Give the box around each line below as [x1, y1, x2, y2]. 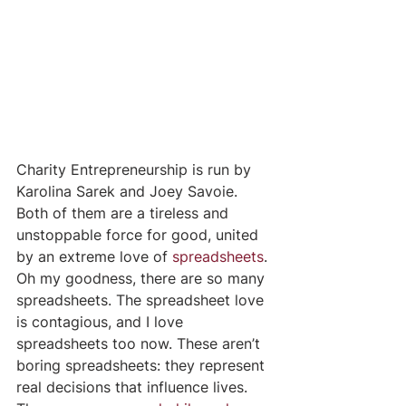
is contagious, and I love [16, 312, 188, 331]
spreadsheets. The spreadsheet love [16, 290, 268, 309]
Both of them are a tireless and [16, 203, 233, 222]
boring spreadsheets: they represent [16, 355, 269, 374]
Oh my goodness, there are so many [16, 268, 269, 287]
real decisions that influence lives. [16, 377, 252, 396]
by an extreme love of [16, 246, 172, 266]
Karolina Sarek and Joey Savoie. [16, 181, 242, 200]
